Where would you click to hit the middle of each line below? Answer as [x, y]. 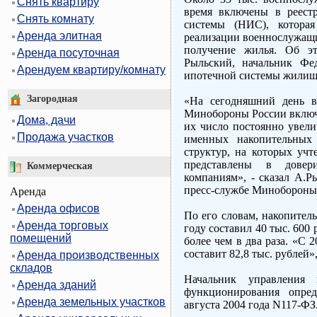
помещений [41, 238]
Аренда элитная [59, 36]
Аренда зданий [57, 284]
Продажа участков [65, 137]
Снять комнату [56, 19]
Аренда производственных [88, 255]
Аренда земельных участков [91, 301]
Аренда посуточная [68, 53]
